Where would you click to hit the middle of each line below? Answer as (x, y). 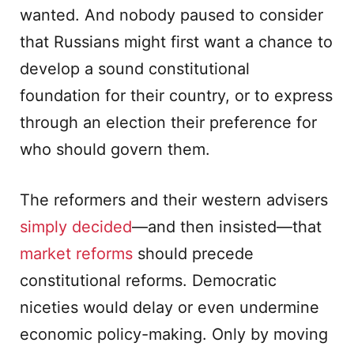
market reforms (76, 254)
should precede (193, 254)
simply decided (76, 227)
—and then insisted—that (227, 227)
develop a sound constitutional (135, 69)
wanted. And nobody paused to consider (171, 15)
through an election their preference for (168, 122)
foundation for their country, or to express (176, 96)
